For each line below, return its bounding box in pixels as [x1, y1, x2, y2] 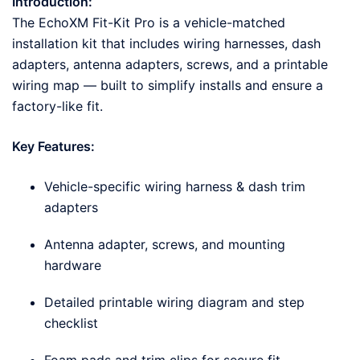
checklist [44, 314, 98, 331]
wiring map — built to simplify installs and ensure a [12, 76, 323, 93]
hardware [44, 256, 101, 273]
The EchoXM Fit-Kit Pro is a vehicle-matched [12, 14, 285, 31]
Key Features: [12, 137, 95, 154]
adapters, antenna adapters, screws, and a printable [12, 55, 328, 72]
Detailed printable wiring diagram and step [44, 293, 305, 310]
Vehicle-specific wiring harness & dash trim [44, 178, 305, 194]
